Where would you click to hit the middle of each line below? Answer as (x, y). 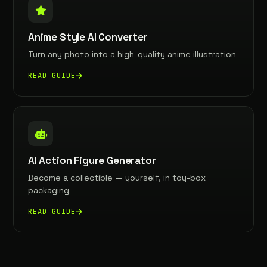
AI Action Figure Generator (92, 160)
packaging (49, 190)
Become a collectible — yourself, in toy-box (117, 178)
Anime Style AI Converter (88, 37)
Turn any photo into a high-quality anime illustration (132, 54)
